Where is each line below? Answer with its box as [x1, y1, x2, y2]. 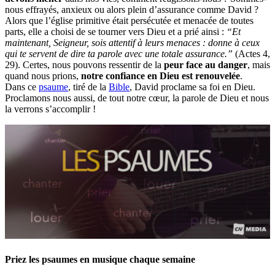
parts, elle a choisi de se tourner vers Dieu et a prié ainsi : [5, 26, 227, 37]
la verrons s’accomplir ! [5, 103, 96, 114]
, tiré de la [68, 81, 109, 92]
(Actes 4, [235, 48, 270, 59]
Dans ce [5, 81, 39, 92]
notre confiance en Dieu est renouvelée [81, 70, 240, 81]
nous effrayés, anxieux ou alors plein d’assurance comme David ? [5, 4, 258, 15]
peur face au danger [164, 59, 247, 70]
